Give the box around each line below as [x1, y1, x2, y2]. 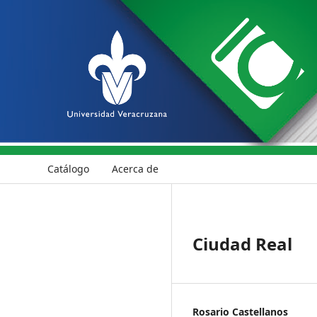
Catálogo [47, 162, 90, 176]
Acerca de [112, 162, 159, 176]
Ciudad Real [192, 232, 292, 256]
